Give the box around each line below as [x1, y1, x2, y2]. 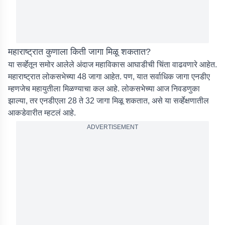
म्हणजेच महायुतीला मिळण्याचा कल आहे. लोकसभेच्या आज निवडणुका [8, 84, 200, 93]
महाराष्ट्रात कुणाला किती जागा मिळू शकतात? [8, 47, 151, 57]
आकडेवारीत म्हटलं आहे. [8, 108, 76, 117]
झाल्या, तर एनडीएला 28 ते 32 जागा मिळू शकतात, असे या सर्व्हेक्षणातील [8, 96, 209, 105]
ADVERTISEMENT [87, 124, 138, 131]
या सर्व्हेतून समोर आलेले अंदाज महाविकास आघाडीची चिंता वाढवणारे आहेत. [8, 60, 217, 69]
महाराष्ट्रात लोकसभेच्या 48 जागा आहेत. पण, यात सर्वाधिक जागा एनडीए [8, 72, 210, 81]
